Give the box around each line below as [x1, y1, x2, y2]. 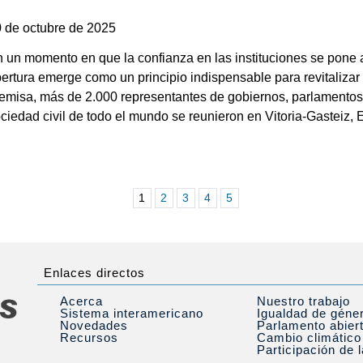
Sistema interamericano [59, 305, 203, 320]
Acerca [59, 293, 103, 308]
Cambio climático [256, 330, 361, 344]
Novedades [59, 318, 128, 332]
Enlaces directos [43, 265, 145, 280]
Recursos [59, 330, 118, 344]
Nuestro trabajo [256, 293, 350, 308]
